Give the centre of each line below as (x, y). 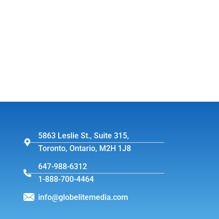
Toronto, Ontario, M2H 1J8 (85, 148)
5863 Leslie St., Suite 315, (84, 136)
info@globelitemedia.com (83, 197)
